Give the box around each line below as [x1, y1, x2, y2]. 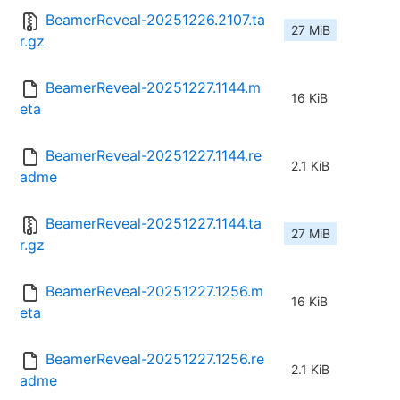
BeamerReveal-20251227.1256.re [46, 350, 264, 369]
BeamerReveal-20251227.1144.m [46, 79, 261, 97]
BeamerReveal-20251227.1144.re [46, 146, 262, 165]
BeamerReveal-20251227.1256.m [46, 282, 263, 301]
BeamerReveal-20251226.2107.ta [46, 11, 265, 29]
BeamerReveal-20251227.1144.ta [46, 214, 262, 233]
